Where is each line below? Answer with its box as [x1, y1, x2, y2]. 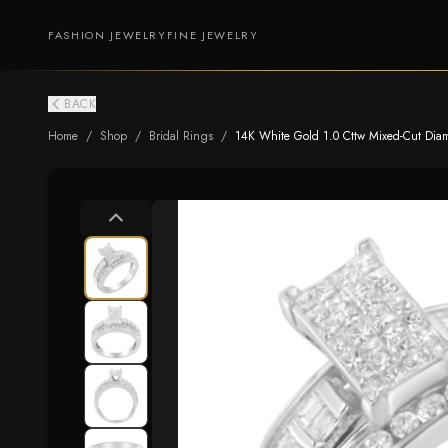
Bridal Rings [149, 127, 213, 145]
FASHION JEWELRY [48, 27, 167, 43]
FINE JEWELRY [166, 27, 259, 43]
